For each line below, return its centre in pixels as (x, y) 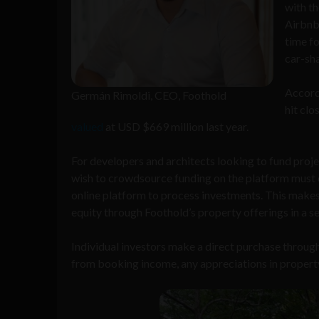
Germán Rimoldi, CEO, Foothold (149, 95)
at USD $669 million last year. (177, 126)
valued (87, 126)
